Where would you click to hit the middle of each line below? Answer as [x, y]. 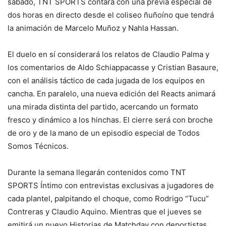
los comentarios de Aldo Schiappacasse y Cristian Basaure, [113, 67]
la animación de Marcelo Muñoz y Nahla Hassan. [93, 28]
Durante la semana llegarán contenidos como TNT [97, 172]
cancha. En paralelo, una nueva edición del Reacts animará [111, 93]
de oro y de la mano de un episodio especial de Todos [104, 133]
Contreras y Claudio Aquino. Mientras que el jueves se [105, 211]
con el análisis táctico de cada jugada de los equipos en [106, 80]
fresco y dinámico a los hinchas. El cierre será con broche [110, 120]
